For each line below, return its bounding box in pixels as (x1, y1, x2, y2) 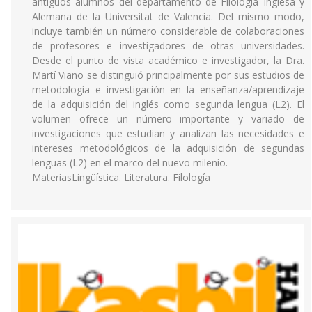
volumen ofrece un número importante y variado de (32, 112, 304, 125)
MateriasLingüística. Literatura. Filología (32, 171, 210, 184)
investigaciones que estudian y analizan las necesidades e (32, 127, 304, 140)
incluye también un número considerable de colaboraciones (32, 24, 304, 38)
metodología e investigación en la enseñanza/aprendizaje (32, 83, 304, 96)
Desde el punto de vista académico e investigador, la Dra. (32, 54, 304, 67)
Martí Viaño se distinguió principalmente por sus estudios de (32, 68, 304, 81)
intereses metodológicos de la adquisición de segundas (32, 141, 304, 155)
